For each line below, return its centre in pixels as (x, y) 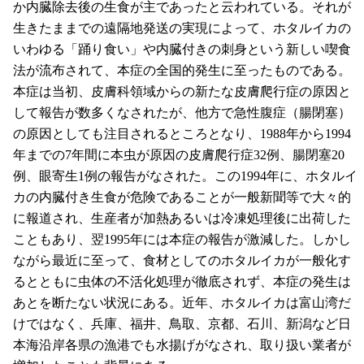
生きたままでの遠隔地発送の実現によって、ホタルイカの (182, 28)
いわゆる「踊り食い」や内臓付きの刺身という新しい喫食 (182, 50)
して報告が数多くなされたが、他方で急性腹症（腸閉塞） (182, 113)
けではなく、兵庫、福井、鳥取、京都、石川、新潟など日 (182, 324)
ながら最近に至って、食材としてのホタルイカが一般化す (182, 261)
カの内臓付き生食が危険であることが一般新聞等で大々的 (182, 197)
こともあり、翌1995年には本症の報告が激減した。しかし (182, 240)
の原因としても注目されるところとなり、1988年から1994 (182, 134)
